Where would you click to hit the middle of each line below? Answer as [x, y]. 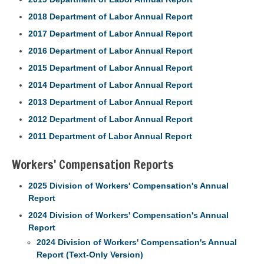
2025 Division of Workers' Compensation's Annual [128, 186]
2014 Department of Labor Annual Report [110, 85]
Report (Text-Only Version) [90, 255]
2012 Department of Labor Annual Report [110, 119]
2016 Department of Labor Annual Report [110, 50]
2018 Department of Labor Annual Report [110, 16]
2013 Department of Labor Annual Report [110, 102]
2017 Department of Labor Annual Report [110, 33]
